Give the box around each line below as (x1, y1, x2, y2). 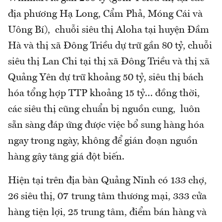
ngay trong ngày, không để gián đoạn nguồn (8, 136, 198, 146)
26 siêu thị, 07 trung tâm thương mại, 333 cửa (8, 191, 207, 202)
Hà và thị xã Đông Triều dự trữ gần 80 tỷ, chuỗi (8, 41, 212, 51)
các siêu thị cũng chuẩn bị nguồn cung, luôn (8, 104, 200, 114)
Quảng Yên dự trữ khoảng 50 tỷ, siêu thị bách (8, 72, 204, 83)
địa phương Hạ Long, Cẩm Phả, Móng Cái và (8, 9, 203, 19)
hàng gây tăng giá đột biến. (8, 152, 134, 162)
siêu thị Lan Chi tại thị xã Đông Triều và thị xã (8, 56, 210, 67)
